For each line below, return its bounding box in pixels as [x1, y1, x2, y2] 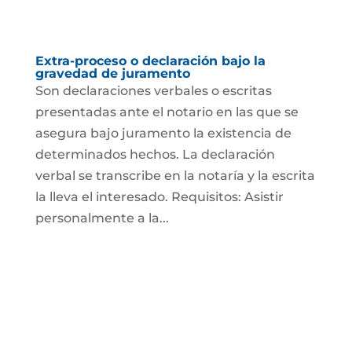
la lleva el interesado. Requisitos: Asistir [35, 189, 284, 204]
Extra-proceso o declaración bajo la [35, 53, 266, 68]
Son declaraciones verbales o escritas [35, 82, 272, 98]
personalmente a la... [35, 210, 169, 225]
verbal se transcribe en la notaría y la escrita [35, 167, 315, 183]
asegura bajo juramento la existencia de [35, 125, 291, 141]
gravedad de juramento [35, 65, 190, 81]
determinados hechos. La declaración [35, 146, 275, 162]
